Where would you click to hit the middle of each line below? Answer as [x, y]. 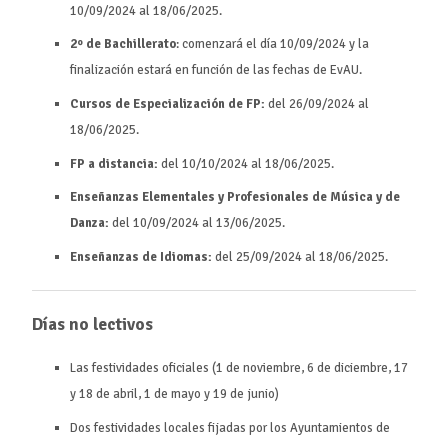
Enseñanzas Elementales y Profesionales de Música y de [235, 197]
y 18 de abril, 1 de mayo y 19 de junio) [175, 394]
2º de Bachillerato [123, 44]
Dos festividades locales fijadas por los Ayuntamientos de [230, 427]
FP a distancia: [114, 163]
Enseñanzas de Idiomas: [141, 256]
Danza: [90, 223]
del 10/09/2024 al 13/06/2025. [197, 223]
